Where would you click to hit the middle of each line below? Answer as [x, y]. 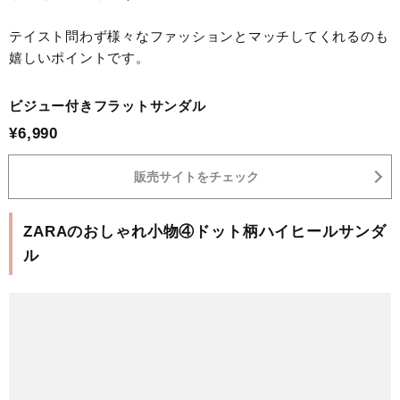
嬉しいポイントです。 [79, 58]
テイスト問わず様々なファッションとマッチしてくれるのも [199, 37]
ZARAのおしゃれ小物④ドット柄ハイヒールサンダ [205, 232]
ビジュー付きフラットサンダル [108, 106]
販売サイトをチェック [196, 177]
